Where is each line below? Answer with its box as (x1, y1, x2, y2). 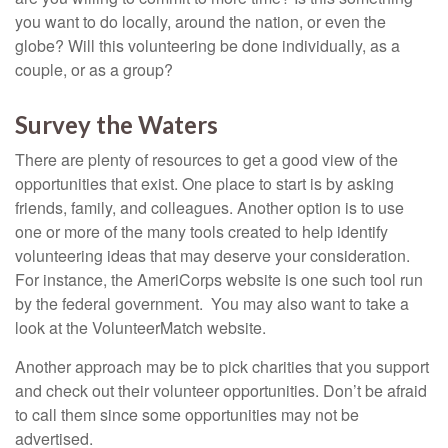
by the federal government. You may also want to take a (15, 292, 409, 315)
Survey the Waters (15, 110, 218, 139)
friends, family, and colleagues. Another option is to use (15, 196, 404, 219)
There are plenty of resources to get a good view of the (15, 148, 398, 171)
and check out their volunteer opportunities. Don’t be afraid (15, 379, 427, 402)
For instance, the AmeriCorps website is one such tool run (15, 268, 423, 291)
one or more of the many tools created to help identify (15, 220, 388, 243)
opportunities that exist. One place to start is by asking (15, 172, 394, 195)
